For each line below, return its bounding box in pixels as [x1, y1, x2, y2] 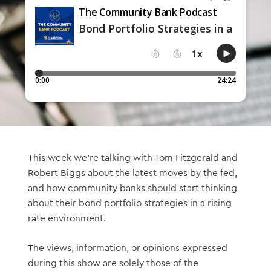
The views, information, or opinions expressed [27, 243, 227, 253]
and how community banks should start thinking [27, 183, 237, 194]
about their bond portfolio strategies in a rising [27, 198, 232, 209]
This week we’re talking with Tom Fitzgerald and [27, 153, 238, 163]
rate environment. [27, 214, 106, 224]
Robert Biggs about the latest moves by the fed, [27, 168, 237, 178]
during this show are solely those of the [27, 258, 198, 268]
